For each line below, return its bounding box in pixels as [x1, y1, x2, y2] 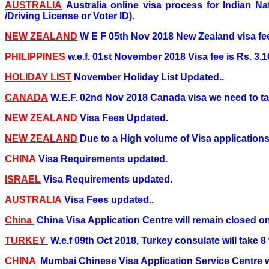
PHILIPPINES [5, 51, 65, 62]
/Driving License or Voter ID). [5, 10, 134, 21]
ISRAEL [5, 174, 41, 184]
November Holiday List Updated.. [74, 71, 224, 82]
